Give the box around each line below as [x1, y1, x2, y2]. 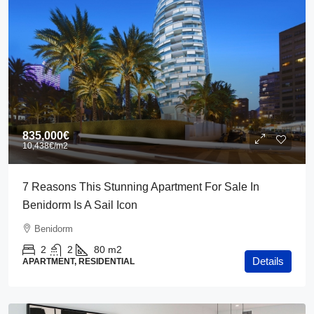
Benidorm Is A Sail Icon [22, 199, 137, 211]
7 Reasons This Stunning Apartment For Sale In [22, 181, 259, 193]
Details [252, 255, 284, 267]
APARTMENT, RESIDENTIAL [22, 257, 135, 266]
